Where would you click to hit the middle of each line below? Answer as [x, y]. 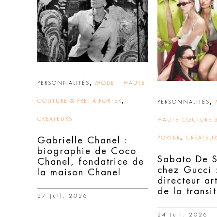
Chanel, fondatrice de [91, 162]
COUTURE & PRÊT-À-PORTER [79, 101]
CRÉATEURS [55, 119]
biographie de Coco [87, 151]
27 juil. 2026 [63, 196]
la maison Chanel [79, 172]
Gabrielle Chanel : [83, 140]
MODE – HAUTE [120, 83]
